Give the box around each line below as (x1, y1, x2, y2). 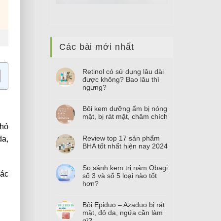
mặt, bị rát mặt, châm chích (82, 112, 168, 121)
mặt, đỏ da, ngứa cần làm (82, 209, 163, 217)
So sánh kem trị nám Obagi (82, 164, 168, 172)
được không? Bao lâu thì (82, 75, 159, 84)
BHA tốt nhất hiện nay (82, 142, 152, 150)
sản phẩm (127, 134, 160, 143)
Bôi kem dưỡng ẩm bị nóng (82, 105, 167, 113)
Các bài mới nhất (59, 42, 134, 52)
